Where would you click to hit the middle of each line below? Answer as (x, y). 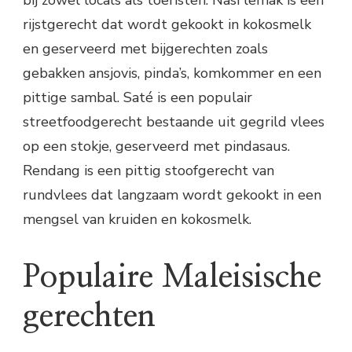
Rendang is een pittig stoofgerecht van (148, 170)
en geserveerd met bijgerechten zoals (145, 48)
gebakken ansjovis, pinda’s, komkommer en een (172, 73)
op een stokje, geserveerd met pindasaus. (156, 146)
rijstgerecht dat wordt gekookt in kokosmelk (167, 24)
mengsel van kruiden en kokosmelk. (137, 219)
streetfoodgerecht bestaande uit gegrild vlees (174, 121)
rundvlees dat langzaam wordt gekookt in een (172, 194)
